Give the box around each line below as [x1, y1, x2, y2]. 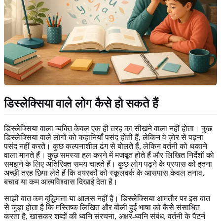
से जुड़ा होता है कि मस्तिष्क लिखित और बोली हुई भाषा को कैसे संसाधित [4, 203, 200, 212]
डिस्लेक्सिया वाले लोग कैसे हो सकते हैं [4, 97, 158, 110]
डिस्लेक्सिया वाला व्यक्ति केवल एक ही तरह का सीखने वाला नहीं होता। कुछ [4, 124, 212, 133]
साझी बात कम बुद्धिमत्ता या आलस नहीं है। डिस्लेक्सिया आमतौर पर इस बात [4, 194, 210, 203]
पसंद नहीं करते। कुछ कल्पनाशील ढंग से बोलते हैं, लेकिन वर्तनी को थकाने [4, 142, 207, 150]
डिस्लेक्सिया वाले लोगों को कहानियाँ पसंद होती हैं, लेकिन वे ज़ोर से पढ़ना [4, 133, 203, 142]
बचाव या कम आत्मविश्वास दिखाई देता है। [4, 177, 118, 186]
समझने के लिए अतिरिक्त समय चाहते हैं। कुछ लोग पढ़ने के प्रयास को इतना [4, 159, 212, 168]
